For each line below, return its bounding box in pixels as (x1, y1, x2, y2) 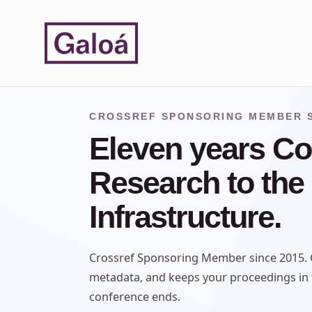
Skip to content (22, 16, 96, 29)
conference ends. (89, 289, 180, 304)
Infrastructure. (89, 199, 281, 235)
